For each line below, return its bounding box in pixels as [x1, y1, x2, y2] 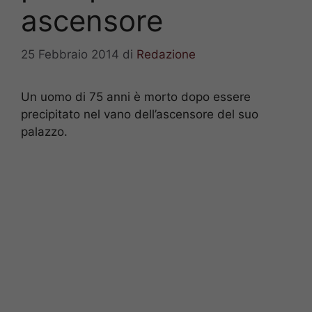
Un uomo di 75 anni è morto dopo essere [21, 90, 251, 104]
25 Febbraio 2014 [21, 47, 119, 62]
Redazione [136, 47, 196, 62]
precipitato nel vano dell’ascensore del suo [21, 107, 258, 122]
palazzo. [21, 125, 68, 139]
